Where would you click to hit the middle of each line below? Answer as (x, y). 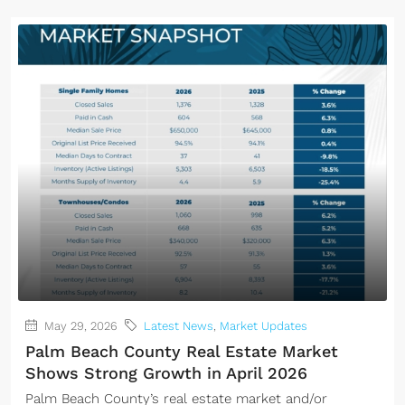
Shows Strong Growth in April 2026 (166, 373)
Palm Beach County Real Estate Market (182, 351)
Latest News (179, 326)
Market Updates (264, 326)
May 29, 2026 (79, 326)
